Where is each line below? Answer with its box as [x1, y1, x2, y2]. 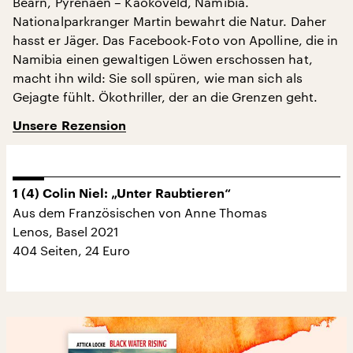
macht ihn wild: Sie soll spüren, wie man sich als [13, 69, 303, 85]
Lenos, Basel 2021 [13, 223, 119, 239]
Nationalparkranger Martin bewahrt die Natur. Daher [13, 13, 326, 28]
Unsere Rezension [13, 119, 127, 132]
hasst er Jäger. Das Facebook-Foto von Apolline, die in [13, 32, 339, 47]
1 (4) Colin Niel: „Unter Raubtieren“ [13, 187, 231, 200]
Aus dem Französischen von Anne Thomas [13, 204, 267, 220]
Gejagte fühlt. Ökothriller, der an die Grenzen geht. [13, 88, 318, 104]
